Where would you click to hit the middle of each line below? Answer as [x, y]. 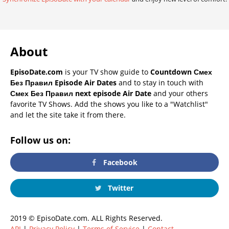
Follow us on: [40, 140]
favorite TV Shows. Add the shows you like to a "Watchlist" [109, 104]
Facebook [120, 162]
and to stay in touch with [160, 83]
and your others [180, 94]
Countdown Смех [181, 72]
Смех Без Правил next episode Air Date [81, 94]
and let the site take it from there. [68, 115]
